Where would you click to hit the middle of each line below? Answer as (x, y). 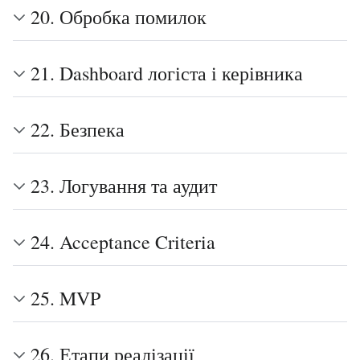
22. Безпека (78, 129)
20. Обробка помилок (119, 17)
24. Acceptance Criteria (123, 242)
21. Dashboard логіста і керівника (167, 73)
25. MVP (65, 298)
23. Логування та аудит (124, 186)
